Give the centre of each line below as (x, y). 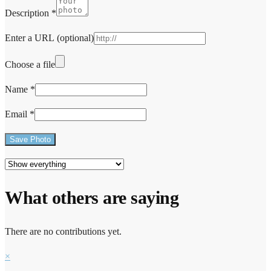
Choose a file (30, 65)
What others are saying (92, 197)
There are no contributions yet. (63, 231)
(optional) (75, 38)
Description (28, 13)
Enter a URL (31, 38)
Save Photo (30, 140)
